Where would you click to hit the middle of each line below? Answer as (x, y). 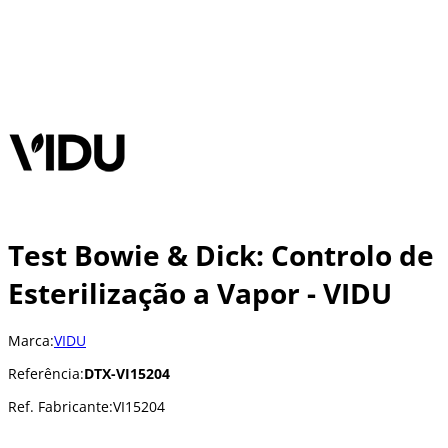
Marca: (31, 340)
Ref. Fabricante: (60, 406)
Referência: (46, 373)
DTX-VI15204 (127, 373)
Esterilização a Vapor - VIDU (200, 292)
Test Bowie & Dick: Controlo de (221, 254)
